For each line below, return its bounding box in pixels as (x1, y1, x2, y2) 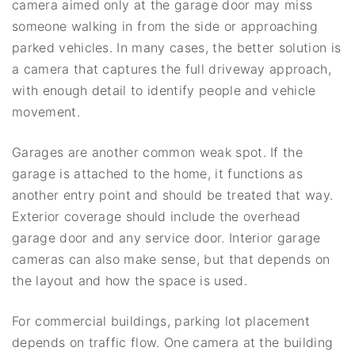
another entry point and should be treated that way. (12, 186, 334, 203)
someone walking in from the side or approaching (12, 17, 319, 34)
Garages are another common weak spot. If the (12, 143, 303, 160)
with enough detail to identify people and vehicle (12, 82, 316, 98)
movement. (12, 103, 80, 120)
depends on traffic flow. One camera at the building (12, 334, 334, 350)
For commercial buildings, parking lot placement (12, 312, 311, 329)
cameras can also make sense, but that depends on (12, 250, 330, 267)
